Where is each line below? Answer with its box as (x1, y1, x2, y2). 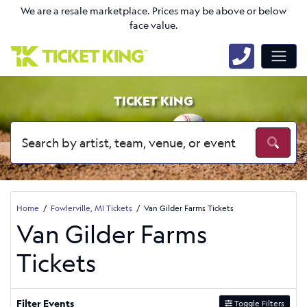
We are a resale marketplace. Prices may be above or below (21, 4, 286, 18)
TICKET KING (114, 93, 193, 109)
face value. (129, 19, 178, 32)
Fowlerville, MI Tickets (51, 202, 132, 213)
